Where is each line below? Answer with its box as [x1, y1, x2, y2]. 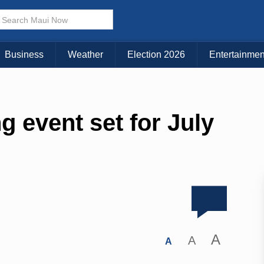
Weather [68, 49, 103, 60]
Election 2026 [127, 49, 185, 60]
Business [5, 49, 44, 60]
